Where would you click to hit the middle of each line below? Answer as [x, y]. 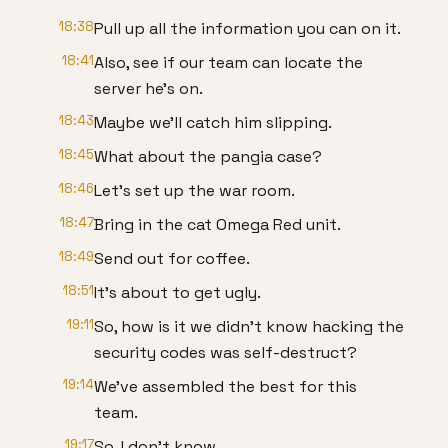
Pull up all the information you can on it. [247, 28]
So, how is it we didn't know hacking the [249, 326]
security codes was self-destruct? [225, 352]
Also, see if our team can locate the [228, 62]
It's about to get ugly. [177, 292]
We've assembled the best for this [225, 386]
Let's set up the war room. [194, 190]
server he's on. [148, 88]
